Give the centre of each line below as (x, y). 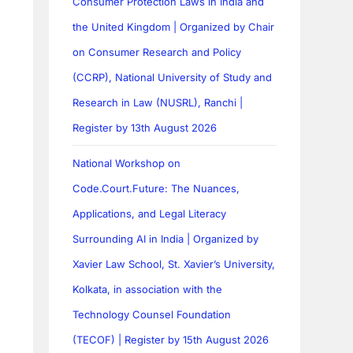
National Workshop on (127, 163)
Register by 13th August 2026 (145, 128)
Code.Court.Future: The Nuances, (156, 189)
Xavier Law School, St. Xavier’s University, (174, 264)
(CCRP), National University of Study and (173, 78)
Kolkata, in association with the (148, 290)
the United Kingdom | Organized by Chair (174, 27)
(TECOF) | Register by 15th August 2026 (171, 340)
